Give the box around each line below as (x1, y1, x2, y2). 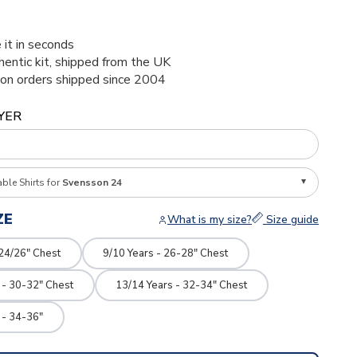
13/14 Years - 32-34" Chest (116, 277, 248, 292)
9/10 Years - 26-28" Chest (103, 245, 229, 261)
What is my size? (167, 212, 252, 227)
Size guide (262, 212, 319, 227)
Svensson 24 (61, 176, 122, 189)
